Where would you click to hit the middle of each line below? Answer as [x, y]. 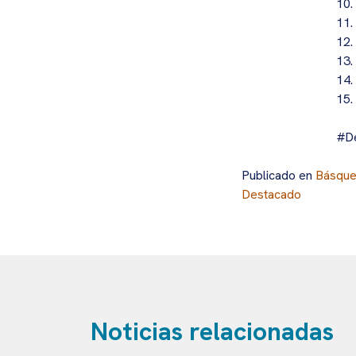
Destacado [271, 195]
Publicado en [279, 176]
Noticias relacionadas [212, 332]
